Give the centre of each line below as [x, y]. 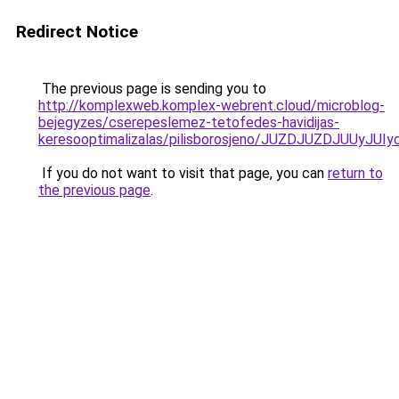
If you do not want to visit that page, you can [183, 173]
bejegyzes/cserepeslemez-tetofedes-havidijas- [189, 122]
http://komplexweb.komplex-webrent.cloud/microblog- [212, 106]
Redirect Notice [77, 32]
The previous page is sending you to [152, 89]
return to [355, 173]
